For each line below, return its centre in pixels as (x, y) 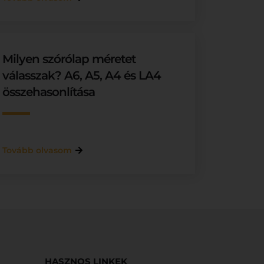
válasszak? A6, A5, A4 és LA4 (82, 75)
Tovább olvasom (37, 150)
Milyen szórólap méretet (69, 59)
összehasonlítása (49, 92)
